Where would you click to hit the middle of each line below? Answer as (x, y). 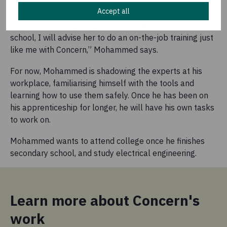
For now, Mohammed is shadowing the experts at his (106, 71)
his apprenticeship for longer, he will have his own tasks (112, 107)
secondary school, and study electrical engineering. (104, 153)
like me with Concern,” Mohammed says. (85, 49)
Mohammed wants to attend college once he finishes (107, 141)
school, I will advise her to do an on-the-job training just (112, 37)
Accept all (113, 11)
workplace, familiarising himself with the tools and (102, 83)
